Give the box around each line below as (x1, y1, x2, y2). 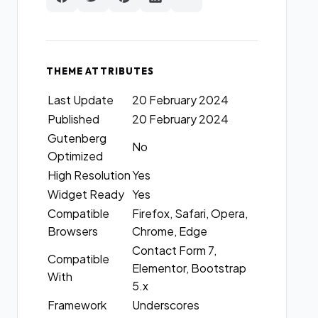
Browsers (48, 224, 99, 238)
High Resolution (48, 168, 131, 182)
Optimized (48, 148, 104, 163)
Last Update (48, 92, 114, 107)
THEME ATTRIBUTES (46, 65, 154, 77)
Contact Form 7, (132, 243, 217, 258)
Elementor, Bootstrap (132, 261, 247, 275)
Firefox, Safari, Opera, (132, 206, 248, 221)
